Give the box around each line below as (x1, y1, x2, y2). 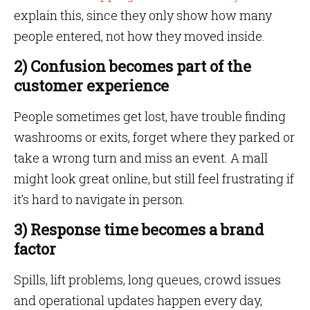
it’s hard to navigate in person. (14, 191, 185, 208)
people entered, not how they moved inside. (14, 28, 265, 44)
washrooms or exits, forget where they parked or (14, 129, 295, 145)
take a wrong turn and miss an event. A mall (14, 149, 268, 166)
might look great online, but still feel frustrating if (14, 170, 294, 187)
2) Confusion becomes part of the (14, 56, 251, 76)
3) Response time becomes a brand (14, 219, 264, 239)
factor (14, 239, 56, 259)
